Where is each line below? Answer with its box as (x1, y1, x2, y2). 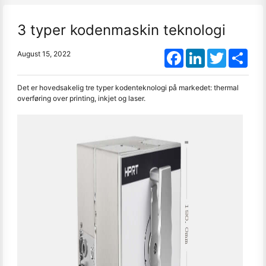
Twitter (226, 49, 249, 58)
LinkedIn (205, 49, 233, 58)
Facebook (183, 49, 217, 58)
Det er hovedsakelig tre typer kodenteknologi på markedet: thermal (17, 83, 239, 92)
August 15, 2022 (17, 49, 71, 58)
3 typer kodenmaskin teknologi (17, 21, 226, 39)
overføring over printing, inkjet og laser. (17, 94, 145, 103)
